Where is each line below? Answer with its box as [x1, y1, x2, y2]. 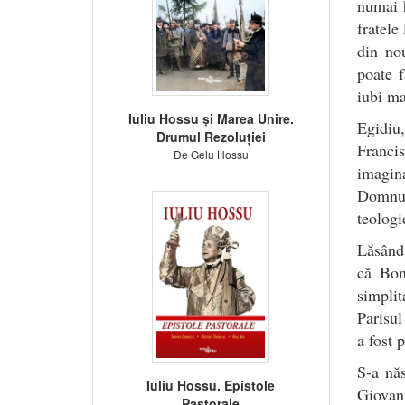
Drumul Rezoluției [155, 127, 266, 146]
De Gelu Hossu [173, 146, 249, 162]
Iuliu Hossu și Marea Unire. [127, 108, 294, 127]
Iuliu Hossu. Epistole [146, 375, 276, 394]
